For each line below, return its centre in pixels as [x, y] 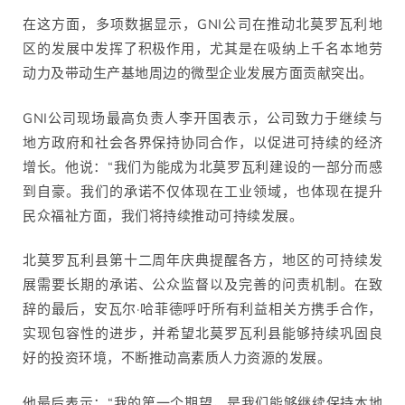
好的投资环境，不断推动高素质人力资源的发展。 [177, 358]
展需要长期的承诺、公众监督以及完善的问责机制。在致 [202, 285]
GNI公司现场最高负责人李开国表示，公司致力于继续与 [202, 118]
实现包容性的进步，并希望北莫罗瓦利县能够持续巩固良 [202, 334]
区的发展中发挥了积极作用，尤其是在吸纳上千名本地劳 [202, 49]
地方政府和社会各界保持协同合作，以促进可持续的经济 [202, 142]
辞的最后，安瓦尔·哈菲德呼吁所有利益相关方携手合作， [202, 310]
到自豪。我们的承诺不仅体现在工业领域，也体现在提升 [202, 191]
